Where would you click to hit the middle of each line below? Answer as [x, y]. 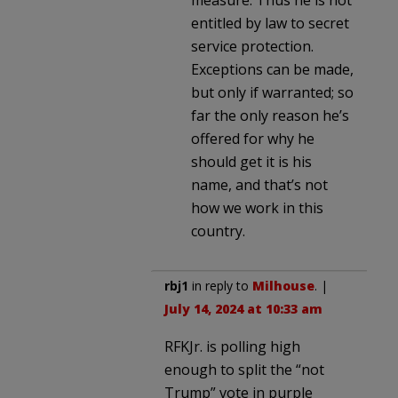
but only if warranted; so [272, 92]
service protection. [252, 46]
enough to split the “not [244, 369]
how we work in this [257, 207]
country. [218, 231]
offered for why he [253, 138]
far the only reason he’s [270, 115]
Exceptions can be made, [272, 69]
